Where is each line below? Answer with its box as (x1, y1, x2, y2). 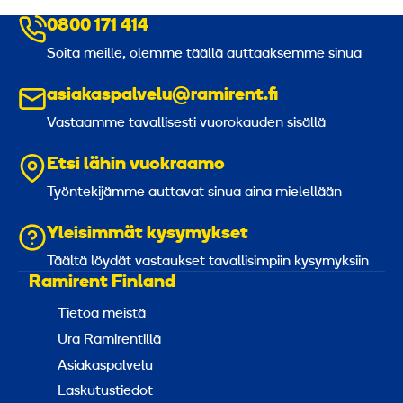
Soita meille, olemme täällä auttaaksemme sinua (47, 46, 362, 61)
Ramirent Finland (29, 273, 175, 291)
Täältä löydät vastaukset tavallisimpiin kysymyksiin (47, 254, 369, 269)
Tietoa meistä (58, 307, 146, 322)
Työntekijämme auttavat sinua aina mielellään (47, 184, 342, 200)
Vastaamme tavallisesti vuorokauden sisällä (47, 115, 326, 130)
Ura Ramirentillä (58, 333, 161, 348)
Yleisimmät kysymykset (47, 224, 248, 243)
